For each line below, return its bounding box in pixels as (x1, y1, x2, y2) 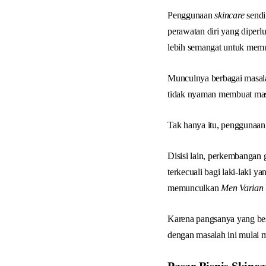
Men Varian (221, 183, 264, 193)
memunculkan (167, 183, 221, 193)
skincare (214, 10, 245, 20)
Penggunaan (167, 10, 215, 20)
